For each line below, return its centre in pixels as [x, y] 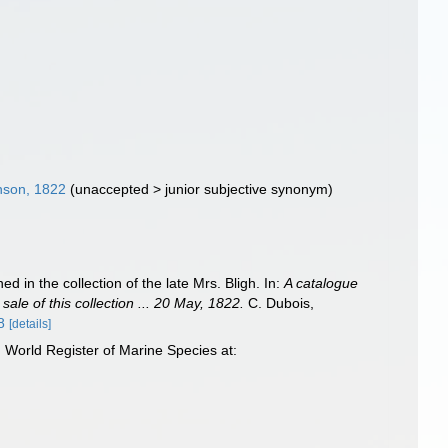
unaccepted [112, 189]
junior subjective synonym [247, 189]
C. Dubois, [279, 303]
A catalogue [321, 283]
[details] [30, 324]
